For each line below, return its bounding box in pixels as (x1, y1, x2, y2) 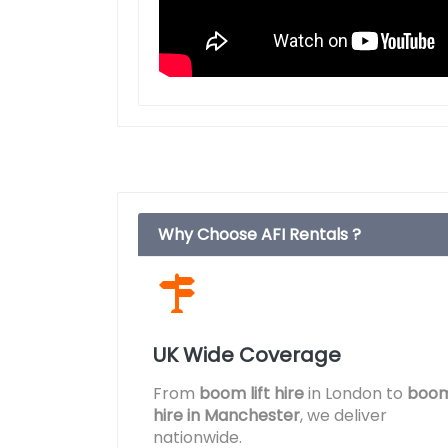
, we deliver (300, 404, 387, 427)
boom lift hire (199, 382, 304, 405)
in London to (304, 382, 407, 405)
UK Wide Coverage (153, 341, 341, 369)
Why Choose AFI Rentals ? (158, 223, 361, 246)
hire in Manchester (153, 404, 300, 427)
